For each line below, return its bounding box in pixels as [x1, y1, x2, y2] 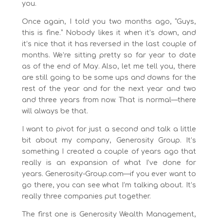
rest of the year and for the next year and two [21, 85, 197, 92]
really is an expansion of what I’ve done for [21, 159, 197, 166]
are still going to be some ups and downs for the [21, 73, 197, 81]
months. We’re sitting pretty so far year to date [21, 51, 197, 59]
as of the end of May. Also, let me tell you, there [21, 62, 197, 70]
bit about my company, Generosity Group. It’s [21, 136, 197, 144]
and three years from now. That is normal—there [21, 96, 197, 104]
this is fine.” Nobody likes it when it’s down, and [21, 29, 197, 36]
